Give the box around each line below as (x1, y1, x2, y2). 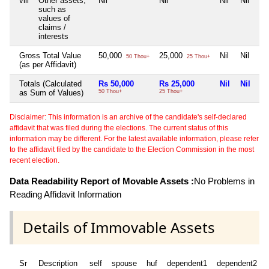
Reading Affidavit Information (10, 189, 121, 200)
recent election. (10, 156, 59, 165)
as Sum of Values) (19, 88, 83, 98)
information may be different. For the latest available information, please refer (10, 134, 259, 144)
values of (38, 14, 70, 23)
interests (38, 32, 68, 41)
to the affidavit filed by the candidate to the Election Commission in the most (10, 145, 254, 154)
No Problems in (194, 176, 255, 187)
